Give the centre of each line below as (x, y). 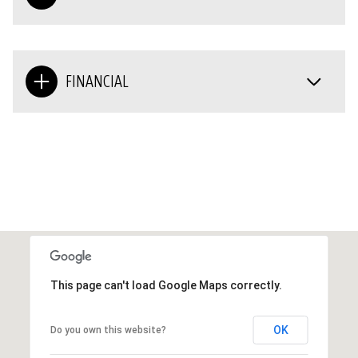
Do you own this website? (108, 330)
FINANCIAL (97, 81)
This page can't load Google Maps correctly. (166, 285)
